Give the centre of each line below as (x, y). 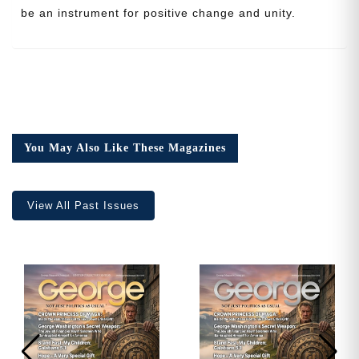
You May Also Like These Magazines (125, 148)
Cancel (239, 23)
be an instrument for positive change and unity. (158, 13)
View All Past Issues (83, 206)
